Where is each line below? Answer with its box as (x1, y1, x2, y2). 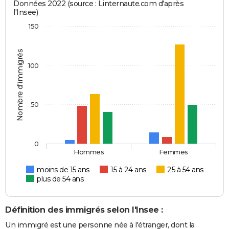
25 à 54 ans (167, 165, 203, 174)
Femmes (158, 147, 188, 156)
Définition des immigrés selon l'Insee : (5, 204, 163, 215)
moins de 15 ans (37, 165, 89, 174)
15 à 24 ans (110, 165, 146, 174)
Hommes (74, 147, 104, 156)
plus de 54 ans (37, 174, 84, 184)
